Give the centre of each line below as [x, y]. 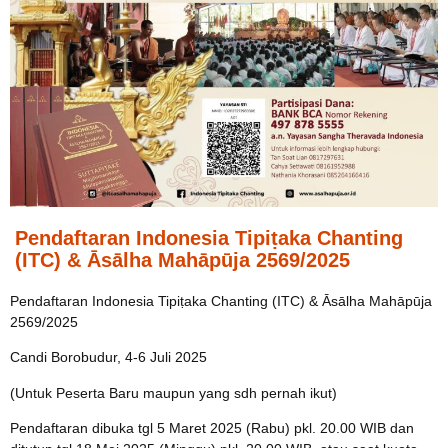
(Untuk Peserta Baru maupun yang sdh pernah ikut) [173, 392]
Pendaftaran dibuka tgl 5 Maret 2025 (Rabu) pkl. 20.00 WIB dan [212, 428]
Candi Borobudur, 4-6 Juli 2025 [108, 357]
